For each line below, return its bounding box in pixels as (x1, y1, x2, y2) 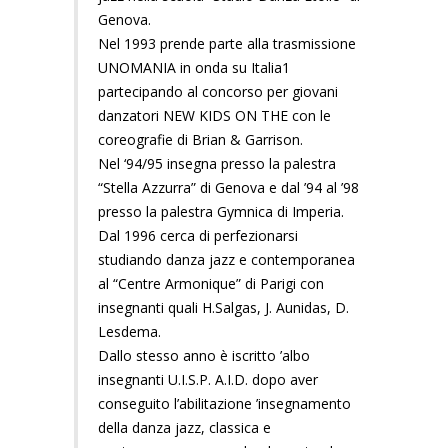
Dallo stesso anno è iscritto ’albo (98, 345, 310, 365)
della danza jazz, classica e (98, 417, 271, 437)
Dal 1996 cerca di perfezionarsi (98, 225, 298, 245)
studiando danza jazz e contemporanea (98, 249, 355, 269)
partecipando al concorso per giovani (98, 81, 338, 101)
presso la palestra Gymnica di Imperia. (98, 201, 344, 221)
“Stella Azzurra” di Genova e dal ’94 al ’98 (98, 177, 359, 197)
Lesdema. (98, 321, 161, 341)
